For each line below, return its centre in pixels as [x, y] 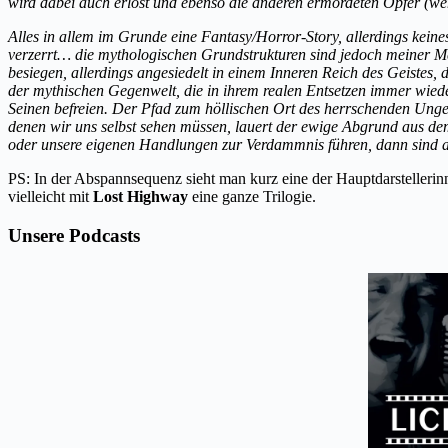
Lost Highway [140, 196]
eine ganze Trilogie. [252, 196]
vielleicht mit [50, 196]
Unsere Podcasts [74, 235]
